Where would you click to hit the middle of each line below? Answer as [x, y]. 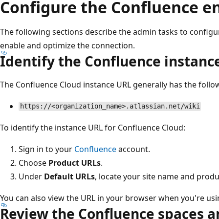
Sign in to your [46, 149]
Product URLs [75, 163]
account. [133, 149]
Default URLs [69, 176]
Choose [33, 163]
